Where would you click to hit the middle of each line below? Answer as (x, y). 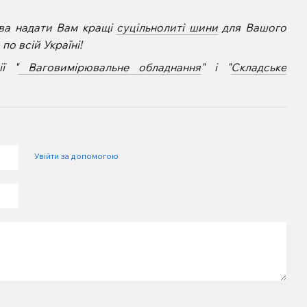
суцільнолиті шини (167, 27)
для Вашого (252, 27)
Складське (259, 67)
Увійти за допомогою (77, 156)
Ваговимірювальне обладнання (110, 67)
